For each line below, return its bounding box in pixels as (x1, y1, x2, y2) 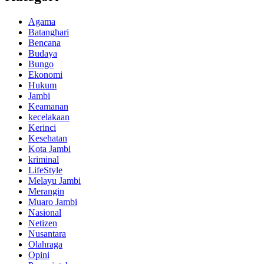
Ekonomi (28, 69, 62, 80)
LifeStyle (28, 164, 62, 175)
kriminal (28, 154, 59, 164)
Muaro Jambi (28, 196, 77, 207)
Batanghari (28, 27, 69, 37)
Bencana (28, 37, 61, 48)
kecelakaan (28, 111, 70, 122)
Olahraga (28, 239, 62, 249)
